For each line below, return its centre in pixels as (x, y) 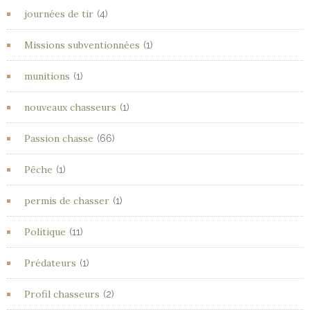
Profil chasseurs (62, 294)
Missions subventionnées (82, 45)
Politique (45, 232)
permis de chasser (67, 201)
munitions (47, 76)
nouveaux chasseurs (70, 107)
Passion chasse (59, 138)
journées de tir (59, 14)
